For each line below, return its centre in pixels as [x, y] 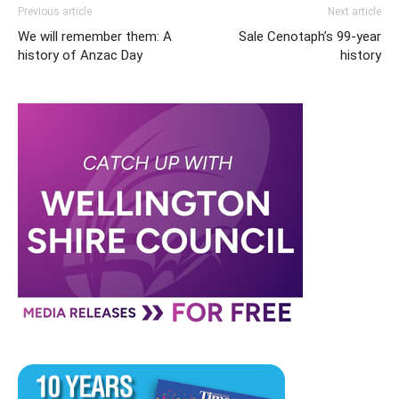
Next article [354, 11]
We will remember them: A [95, 36]
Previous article [55, 11]
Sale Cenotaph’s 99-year [310, 36]
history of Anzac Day [80, 55]
